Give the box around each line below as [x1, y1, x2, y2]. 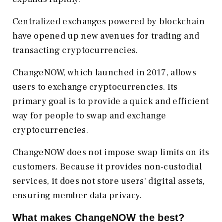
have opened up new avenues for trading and [12, 30, 200, 42]
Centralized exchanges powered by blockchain [12, 15, 205, 27]
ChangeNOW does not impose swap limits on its [12, 146, 209, 158]
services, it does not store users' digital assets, [12, 175, 205, 187]
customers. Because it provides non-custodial [12, 161, 202, 172]
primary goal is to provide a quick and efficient [12, 95, 209, 107]
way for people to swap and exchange [12, 110, 166, 121]
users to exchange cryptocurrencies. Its [12, 81, 178, 93]
